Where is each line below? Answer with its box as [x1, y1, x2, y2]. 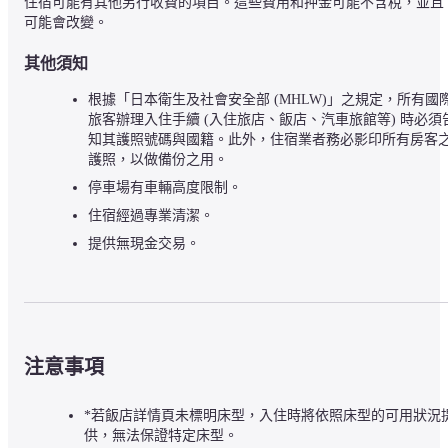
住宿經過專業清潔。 [88, 208, 214, 224]
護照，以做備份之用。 [88, 152, 228, 168]
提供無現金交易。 [88, 236, 200, 252]
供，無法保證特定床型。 [84, 427, 238, 443]
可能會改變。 [24, 15, 108, 31]
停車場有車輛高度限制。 [88, 180, 242, 196]
